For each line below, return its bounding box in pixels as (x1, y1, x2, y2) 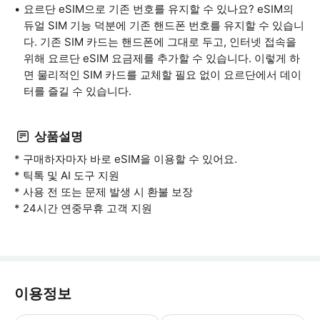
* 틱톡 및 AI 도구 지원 (14, 169, 119, 182)
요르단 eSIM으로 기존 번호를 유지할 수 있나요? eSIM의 (24, 2, 294, 16)
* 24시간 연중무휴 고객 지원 (14, 201, 152, 215)
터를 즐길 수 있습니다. (24, 84, 131, 98)
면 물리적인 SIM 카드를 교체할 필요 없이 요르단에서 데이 (24, 68, 301, 81)
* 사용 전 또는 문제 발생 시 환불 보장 (14, 185, 193, 199)
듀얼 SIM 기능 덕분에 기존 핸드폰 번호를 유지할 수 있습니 (24, 19, 304, 32)
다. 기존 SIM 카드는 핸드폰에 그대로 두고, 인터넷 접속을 (24, 35, 296, 49)
